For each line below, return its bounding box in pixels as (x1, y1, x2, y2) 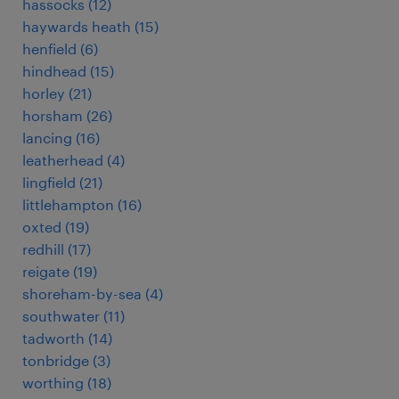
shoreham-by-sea (22, 284, 142, 302)
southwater (22, 306, 100, 324)
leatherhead (22, 151, 103, 168)
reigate (22, 262, 69, 280)
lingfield (22, 173, 76, 191)
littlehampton (22, 195, 114, 213)
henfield (22, 39, 77, 57)
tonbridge (22, 351, 89, 369)
